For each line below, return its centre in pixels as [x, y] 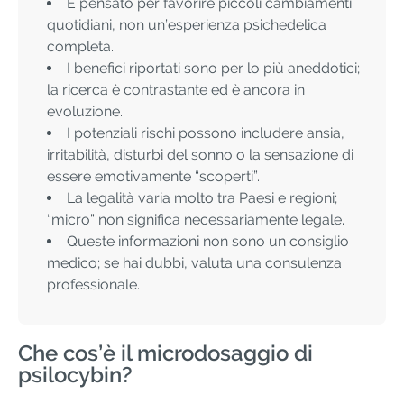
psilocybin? [75, 374]
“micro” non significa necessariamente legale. [196, 220]
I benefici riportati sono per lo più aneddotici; [213, 69]
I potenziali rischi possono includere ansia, [206, 133]
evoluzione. [85, 112]
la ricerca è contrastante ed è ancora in [176, 90]
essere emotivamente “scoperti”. [153, 177]
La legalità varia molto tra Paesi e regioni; [202, 198]
